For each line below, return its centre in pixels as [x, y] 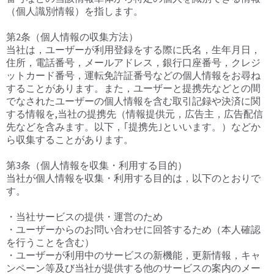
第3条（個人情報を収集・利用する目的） [97, 165]
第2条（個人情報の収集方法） [72, 37]
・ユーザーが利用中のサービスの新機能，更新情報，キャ [133, 255]
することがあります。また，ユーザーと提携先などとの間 [133, 88]
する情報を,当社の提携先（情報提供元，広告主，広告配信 [135, 114]
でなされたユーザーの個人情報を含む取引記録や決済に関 [133, 101]
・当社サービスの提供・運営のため [84, 217]
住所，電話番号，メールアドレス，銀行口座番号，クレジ [133, 63]
